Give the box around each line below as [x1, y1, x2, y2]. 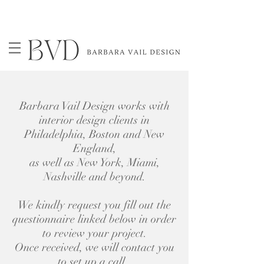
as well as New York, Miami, [29, 156, 160, 170]
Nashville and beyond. [43, 170, 146, 184]
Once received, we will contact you [14, 240, 174, 255]
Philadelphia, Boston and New [24, 127, 164, 141]
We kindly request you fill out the [18, 198, 171, 212]
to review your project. [42, 226, 147, 240]
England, [72, 141, 116, 156]
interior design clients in [39, 113, 150, 127]
